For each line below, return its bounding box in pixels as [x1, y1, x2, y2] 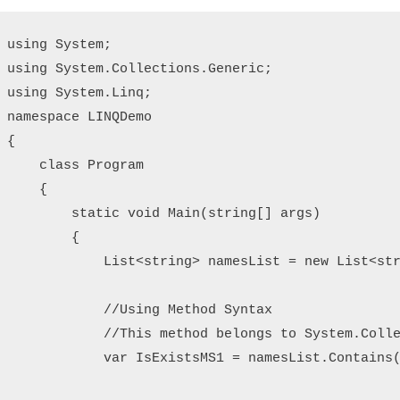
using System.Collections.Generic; [7, 61, 272, 77]
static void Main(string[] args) [7, 205, 321, 221]
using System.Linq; [7, 85, 152, 101]
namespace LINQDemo [7, 109, 152, 125]
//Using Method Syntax [7, 302, 272, 318]
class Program [7, 157, 144, 173]
